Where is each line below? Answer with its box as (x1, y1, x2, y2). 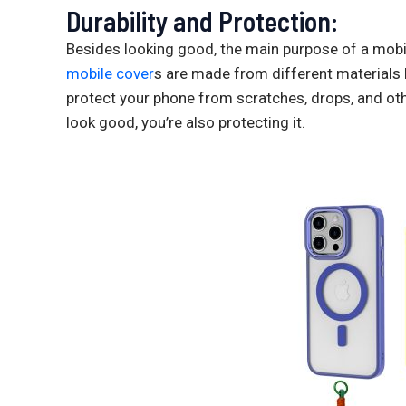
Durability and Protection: (66, 5, 338, 38)
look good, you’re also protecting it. (66, 113, 305, 132)
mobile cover (66, 64, 154, 83)
